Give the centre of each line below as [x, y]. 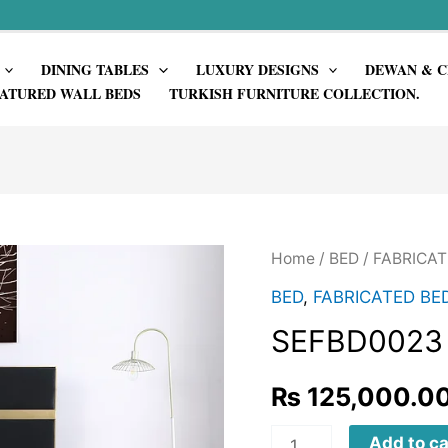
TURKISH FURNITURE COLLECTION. [294, 93]
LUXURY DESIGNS [257, 69]
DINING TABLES [95, 69]
